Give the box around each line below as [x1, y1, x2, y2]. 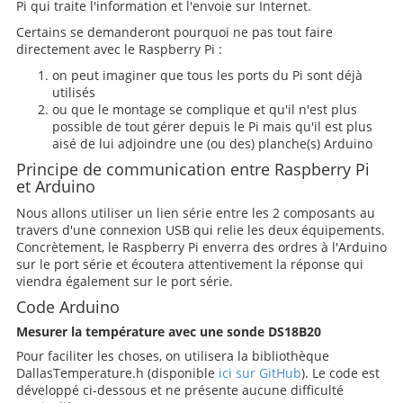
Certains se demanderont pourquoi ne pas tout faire [15, 23, 333, 40]
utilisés [51, 84, 95, 101]
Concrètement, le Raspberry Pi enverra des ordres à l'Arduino [15, 238, 387, 255]
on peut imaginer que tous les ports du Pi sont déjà [51, 67, 363, 84]
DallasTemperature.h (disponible [15, 364, 219, 381]
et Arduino [15, 175, 95, 197]
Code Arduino [15, 296, 120, 318]
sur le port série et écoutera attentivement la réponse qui [15, 255, 363, 273]
